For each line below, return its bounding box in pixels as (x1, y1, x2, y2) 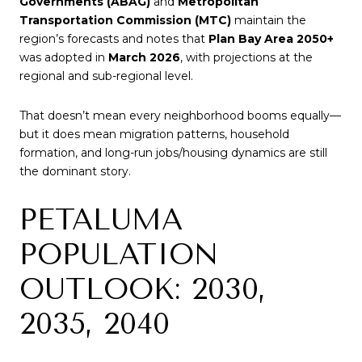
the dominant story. (19, 164, 131, 179)
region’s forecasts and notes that (19, 31, 208, 46)
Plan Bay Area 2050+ (208, 31, 334, 46)
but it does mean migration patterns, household (19, 127, 289, 142)
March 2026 (108, 49, 180, 65)
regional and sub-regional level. (19, 68, 193, 83)
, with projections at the (180, 49, 313, 65)
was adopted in (19, 49, 108, 65)
